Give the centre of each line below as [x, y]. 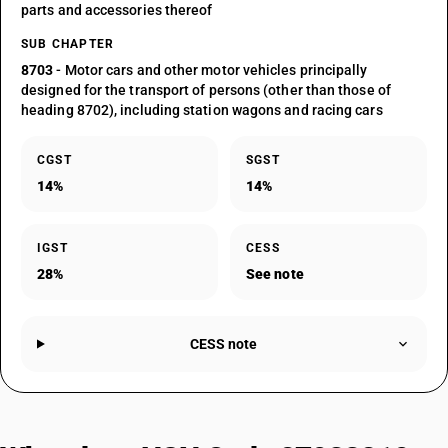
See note [275, 274]
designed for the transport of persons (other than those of [206, 90]
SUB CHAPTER [68, 44]
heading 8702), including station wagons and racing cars [202, 110]
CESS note [223, 344]
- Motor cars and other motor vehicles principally [210, 70]
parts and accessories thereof [117, 10]
